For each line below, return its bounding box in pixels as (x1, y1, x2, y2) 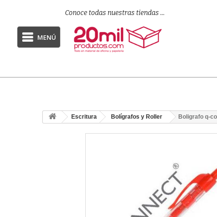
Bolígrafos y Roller (111, 113, 162, 120)
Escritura (71, 113, 97, 120)
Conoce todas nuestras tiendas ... (65, 9, 165, 17)
